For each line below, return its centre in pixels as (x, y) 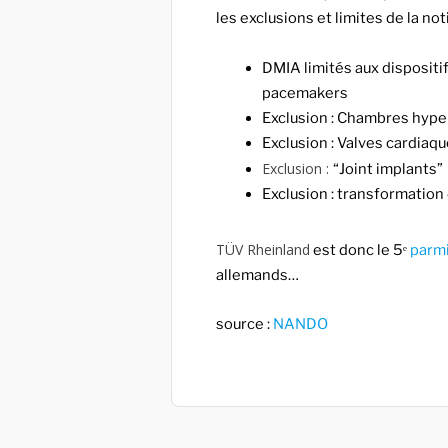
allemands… (257, 274)
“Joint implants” (388, 168)
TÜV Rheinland (263, 249)
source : (244, 324)
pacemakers (305, 92)
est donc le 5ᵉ (360, 249)
